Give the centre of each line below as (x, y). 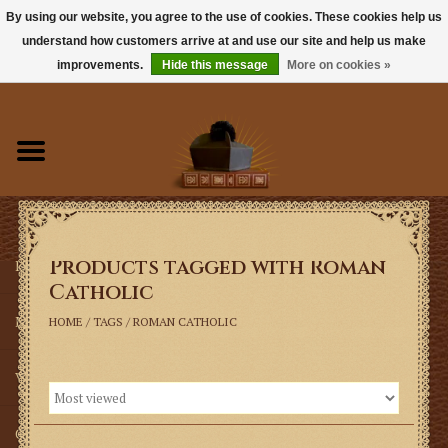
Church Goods (59, 433)
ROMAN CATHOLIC (184, 321)
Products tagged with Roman (217, 267)
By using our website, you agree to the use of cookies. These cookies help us (224, 17)
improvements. (101, 65)
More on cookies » (339, 65)
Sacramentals (58, 209)
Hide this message (215, 65)
